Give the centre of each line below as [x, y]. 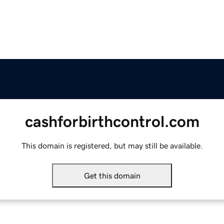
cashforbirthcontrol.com [112, 122]
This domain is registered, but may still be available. [112, 146]
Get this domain [112, 176]
